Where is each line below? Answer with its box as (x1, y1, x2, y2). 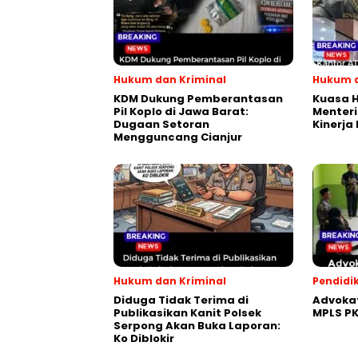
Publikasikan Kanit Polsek (113, 305, 261, 320)
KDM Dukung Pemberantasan (113, 91, 283, 106)
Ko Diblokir (113, 331, 174, 346)
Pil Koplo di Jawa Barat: (113, 104, 249, 119)
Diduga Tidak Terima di (113, 292, 249, 308)
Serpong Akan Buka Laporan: (113, 318, 280, 333)
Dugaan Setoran (113, 117, 209, 132)
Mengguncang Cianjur (113, 129, 242, 145)
